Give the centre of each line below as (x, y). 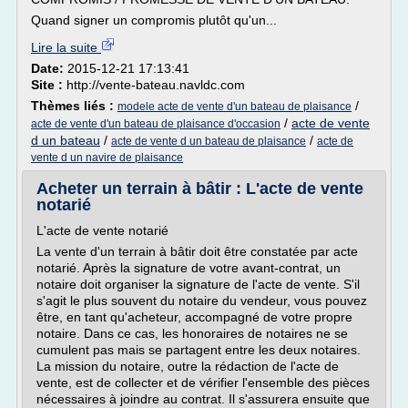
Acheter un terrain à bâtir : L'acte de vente (200, 189)
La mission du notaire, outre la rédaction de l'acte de (188, 366)
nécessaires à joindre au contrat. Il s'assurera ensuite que (203, 399)
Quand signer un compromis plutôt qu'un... (154, 20)
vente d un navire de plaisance (107, 158)
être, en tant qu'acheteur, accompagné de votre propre (194, 317)
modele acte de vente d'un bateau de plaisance (235, 107)
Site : (49, 85)
